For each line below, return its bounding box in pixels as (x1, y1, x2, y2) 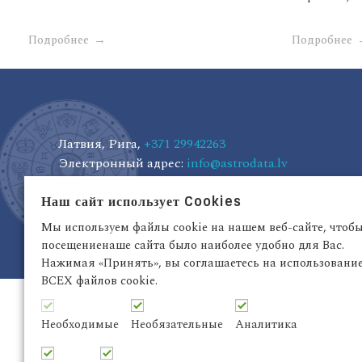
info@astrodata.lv (187, 154, 288, 174)
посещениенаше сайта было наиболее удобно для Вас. (41, 235, 344, 255)
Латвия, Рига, (58, 134, 144, 154)
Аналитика (235, 314, 297, 334)
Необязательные (131, 314, 223, 334)
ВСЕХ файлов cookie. (41, 271, 158, 290)
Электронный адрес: (58, 154, 187, 174)
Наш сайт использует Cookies (41, 192, 242, 210)
